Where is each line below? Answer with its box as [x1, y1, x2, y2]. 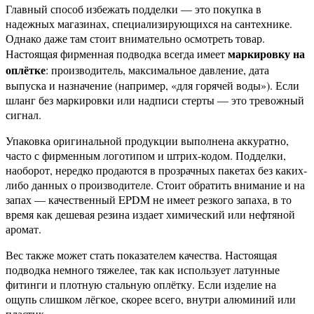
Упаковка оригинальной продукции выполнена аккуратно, [6, 132, 289, 148]
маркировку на [228, 45, 305, 62]
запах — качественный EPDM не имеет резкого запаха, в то [6, 191, 292, 207]
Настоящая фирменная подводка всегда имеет [6, 46, 228, 61]
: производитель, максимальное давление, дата [46, 62, 269, 77]
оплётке [6, 61, 46, 78]
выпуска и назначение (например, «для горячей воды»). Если [6, 77, 299, 93]
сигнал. [6, 107, 41, 122]
